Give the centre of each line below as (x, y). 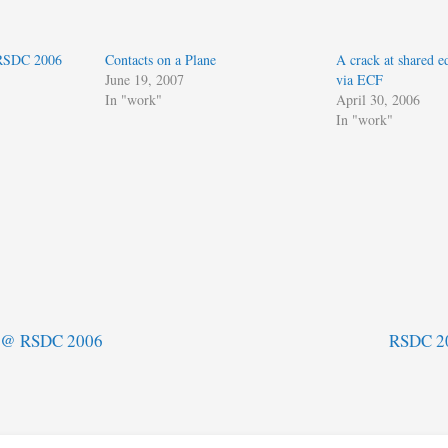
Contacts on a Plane (160, 59)
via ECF (359, 79)
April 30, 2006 (378, 99)
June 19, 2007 (144, 79)
